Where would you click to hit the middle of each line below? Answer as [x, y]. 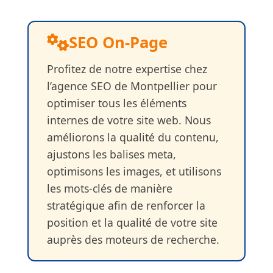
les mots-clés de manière [109, 188]
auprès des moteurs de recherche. [133, 239]
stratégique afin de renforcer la [126, 205]
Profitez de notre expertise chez [127, 69]
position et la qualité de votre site [132, 222]
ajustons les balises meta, [111, 154]
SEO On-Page [118, 42]
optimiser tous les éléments [116, 103]
